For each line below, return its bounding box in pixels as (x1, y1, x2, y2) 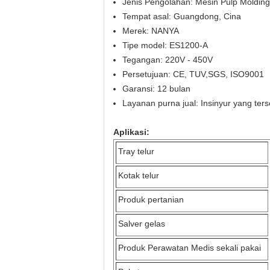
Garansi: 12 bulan (122, 84, 190, 93)
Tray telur (118, 146, 154, 156)
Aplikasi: (113, 127, 149, 137)
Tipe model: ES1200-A (122, 40, 208, 50)
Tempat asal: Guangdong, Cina (122, 11, 241, 21)
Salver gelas (118, 219, 165, 228)
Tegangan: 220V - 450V (122, 55, 213, 64)
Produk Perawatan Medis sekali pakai (118, 243, 261, 253)
